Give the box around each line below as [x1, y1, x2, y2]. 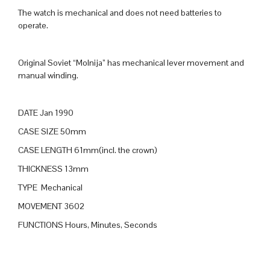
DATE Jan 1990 [18, 107, 74, 119]
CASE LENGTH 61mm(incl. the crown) [18, 145, 157, 156]
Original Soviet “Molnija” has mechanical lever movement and [18, 57, 244, 69]
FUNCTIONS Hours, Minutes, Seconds [18, 219, 157, 231]
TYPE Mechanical [18, 182, 83, 193]
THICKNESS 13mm [18, 163, 89, 175]
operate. [18, 20, 48, 31]
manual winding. [18, 70, 78, 81]
